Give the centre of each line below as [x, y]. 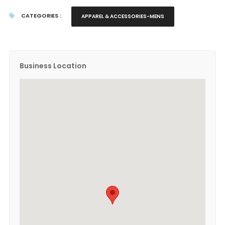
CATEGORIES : [40, 16]
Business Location [53, 66]
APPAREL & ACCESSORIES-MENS [123, 16]
